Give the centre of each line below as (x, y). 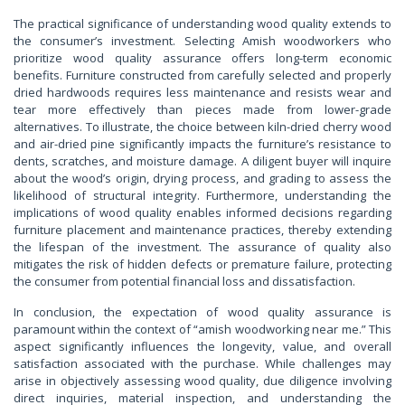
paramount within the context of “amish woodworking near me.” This (202, 330)
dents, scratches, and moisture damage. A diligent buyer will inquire (202, 161)
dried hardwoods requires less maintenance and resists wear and (202, 93)
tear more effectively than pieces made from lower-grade (202, 110)
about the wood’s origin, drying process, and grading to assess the (202, 179)
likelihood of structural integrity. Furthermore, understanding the (202, 196)
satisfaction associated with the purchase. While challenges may (202, 364)
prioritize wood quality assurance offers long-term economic (202, 58)
